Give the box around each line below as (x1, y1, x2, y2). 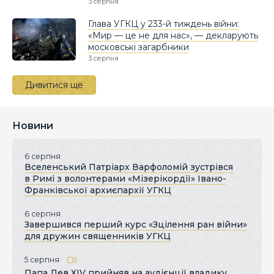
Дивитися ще (25, 79, 83, 91)
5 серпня (24, 254, 59, 264)
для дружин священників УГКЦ (24, 230, 171, 242)
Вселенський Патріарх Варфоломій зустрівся (24, 161, 233, 172)
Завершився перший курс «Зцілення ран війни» (24, 218, 247, 230)
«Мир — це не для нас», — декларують (88, 29, 258, 41)
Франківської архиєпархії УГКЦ (24, 184, 171, 196)
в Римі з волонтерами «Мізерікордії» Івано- (24, 172, 226, 184)
